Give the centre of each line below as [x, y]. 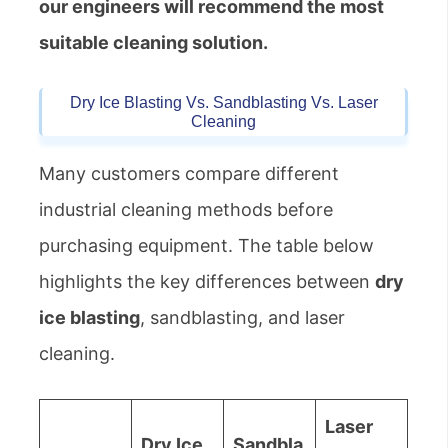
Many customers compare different [189, 174]
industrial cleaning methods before [186, 210]
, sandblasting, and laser [242, 318]
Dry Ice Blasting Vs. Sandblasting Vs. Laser [223, 103]
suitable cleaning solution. [153, 43]
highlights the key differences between [207, 282]
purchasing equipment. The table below [206, 246]
